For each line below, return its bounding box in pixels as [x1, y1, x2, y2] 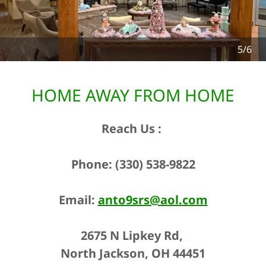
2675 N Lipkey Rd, [80, 227, 186, 243]
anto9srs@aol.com [97, 192, 208, 208]
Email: [58, 192, 98, 208]
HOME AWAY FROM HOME [31, 84, 235, 106]
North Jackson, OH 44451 [61, 245, 205, 261]
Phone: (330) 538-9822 [71, 156, 195, 172]
